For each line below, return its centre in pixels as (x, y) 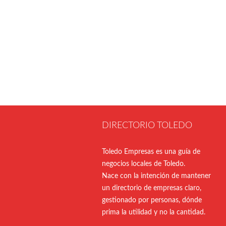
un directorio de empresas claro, (152, 188)
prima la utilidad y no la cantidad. (154, 213)
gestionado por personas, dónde (152, 201)
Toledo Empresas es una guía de (151, 152)
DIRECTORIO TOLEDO (147, 126)
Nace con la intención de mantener (156, 176)
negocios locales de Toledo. (144, 164)
